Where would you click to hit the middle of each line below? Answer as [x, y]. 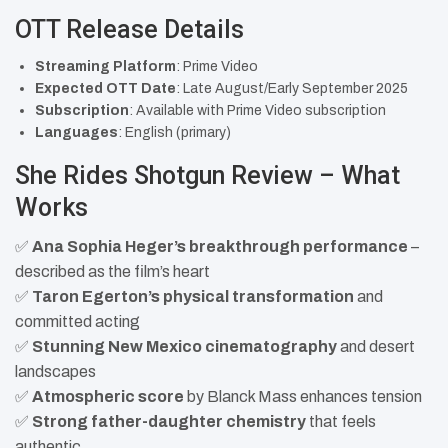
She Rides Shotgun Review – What [207, 175]
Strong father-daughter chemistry [169, 421]
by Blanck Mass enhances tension [303, 396]
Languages [76, 132]
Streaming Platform [105, 66]
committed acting [77, 321]
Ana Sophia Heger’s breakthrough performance [220, 246]
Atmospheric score [108, 396]
